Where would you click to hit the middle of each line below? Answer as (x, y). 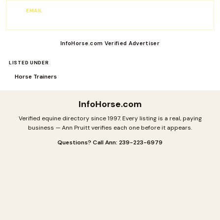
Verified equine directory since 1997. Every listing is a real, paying (110, 118)
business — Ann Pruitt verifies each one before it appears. (110, 127)
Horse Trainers (36, 76)
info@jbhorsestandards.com (77, 18)
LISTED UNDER (29, 62)
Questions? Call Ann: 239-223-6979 (110, 142)
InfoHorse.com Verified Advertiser (110, 43)
